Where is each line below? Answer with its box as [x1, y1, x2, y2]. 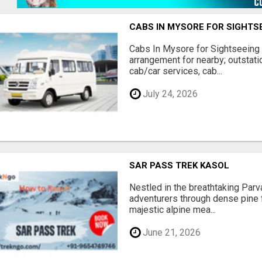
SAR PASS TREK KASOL [129, 160, 230, 171]
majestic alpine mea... [129, 204, 216, 215]
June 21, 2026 [140, 226, 201, 238]
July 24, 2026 [140, 88, 198, 99]
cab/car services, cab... [129, 65, 223, 77]
